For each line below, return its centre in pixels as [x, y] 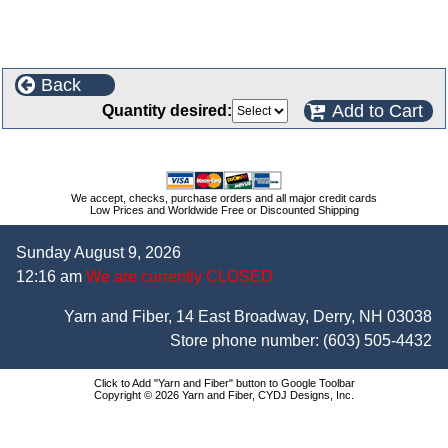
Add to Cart [377, 111]
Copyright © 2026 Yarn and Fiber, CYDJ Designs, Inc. [224, 395]
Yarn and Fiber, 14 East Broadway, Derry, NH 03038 [248, 316]
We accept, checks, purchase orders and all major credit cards [224, 198]
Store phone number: [246, 340]
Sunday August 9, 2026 [98, 252]
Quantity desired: [167, 110]
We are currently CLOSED [177, 276]
